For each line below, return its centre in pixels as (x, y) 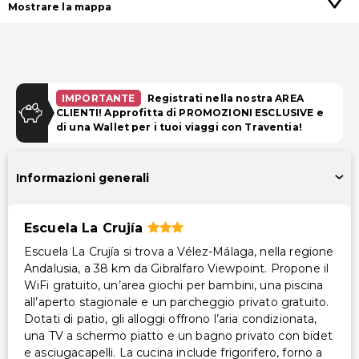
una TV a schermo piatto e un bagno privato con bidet (178, 336)
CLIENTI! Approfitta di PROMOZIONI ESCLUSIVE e (190, 113)
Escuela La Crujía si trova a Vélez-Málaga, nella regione (179, 252)
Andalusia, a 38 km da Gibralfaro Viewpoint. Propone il (177, 268)
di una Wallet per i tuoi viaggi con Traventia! (179, 127)
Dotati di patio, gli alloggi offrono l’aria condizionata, (171, 319)
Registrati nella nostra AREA (225, 98)
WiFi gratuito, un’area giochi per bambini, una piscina (174, 285)
